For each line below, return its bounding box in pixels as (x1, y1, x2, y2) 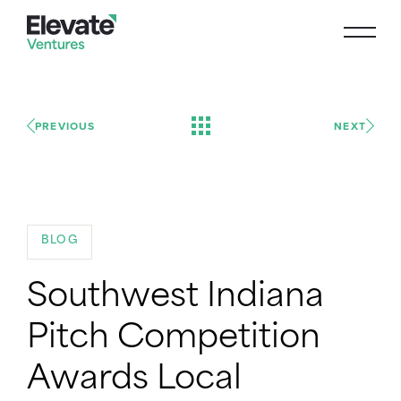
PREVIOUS (35, 117, 96, 133)
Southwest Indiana (27, 282, 324, 315)
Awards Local (27, 364, 242, 397)
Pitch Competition (27, 323, 320, 356)
